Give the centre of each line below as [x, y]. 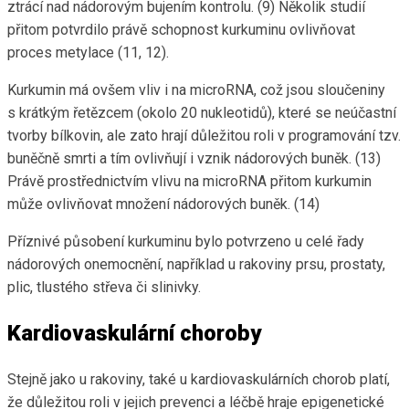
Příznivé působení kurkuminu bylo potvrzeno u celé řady [186, 242]
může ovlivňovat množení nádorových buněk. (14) [163, 204]
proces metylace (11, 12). [88, 53]
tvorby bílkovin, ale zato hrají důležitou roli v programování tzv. [204, 136]
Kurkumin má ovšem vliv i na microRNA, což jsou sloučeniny [196, 90]
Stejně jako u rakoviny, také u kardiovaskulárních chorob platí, [199, 380]
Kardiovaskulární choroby [134, 334]
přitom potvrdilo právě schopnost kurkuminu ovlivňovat [181, 30]
